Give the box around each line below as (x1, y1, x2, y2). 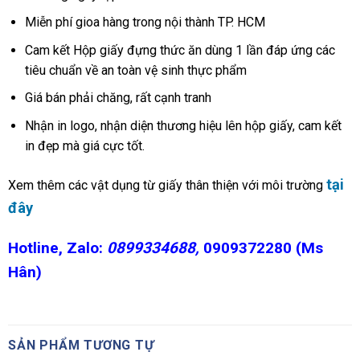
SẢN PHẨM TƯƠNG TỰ (8, 337, 154, 354)
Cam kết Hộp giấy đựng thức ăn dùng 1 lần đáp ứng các (24, 42, 335, 58)
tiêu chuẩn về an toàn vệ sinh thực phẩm (24, 62, 247, 78)
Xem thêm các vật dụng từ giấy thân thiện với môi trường (8, 177, 326, 193)
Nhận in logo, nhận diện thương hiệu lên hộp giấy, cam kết (24, 118, 342, 134)
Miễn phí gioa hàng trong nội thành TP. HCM (24, 14, 265, 31)
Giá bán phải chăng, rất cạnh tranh (24, 90, 211, 106)
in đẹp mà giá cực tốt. (24, 138, 145, 154)
